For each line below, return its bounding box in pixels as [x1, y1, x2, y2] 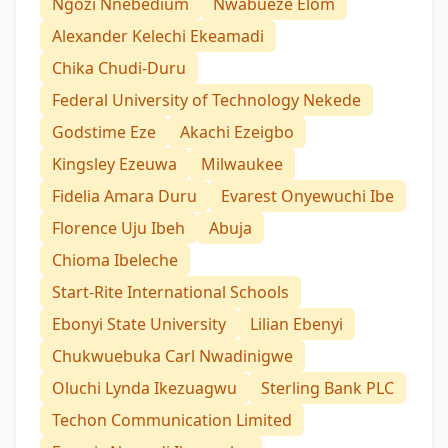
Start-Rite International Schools [52, 280, 289, 303]
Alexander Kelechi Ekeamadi [52, 24, 264, 47]
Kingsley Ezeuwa [52, 152, 177, 175]
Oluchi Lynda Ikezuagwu [52, 376, 237, 399]
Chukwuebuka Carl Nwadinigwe [52, 344, 293, 367]
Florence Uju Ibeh [52, 216, 185, 239]
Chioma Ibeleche [52, 248, 178, 271]
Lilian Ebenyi [250, 312, 343, 335]
